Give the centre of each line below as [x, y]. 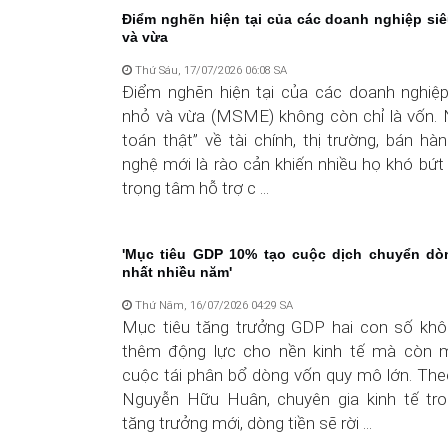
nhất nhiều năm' [177, 272]
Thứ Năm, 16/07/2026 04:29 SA [212, 305]
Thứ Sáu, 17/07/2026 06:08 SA [209, 70]
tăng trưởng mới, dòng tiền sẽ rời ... [247, 423]
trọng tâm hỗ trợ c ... [195, 188]
